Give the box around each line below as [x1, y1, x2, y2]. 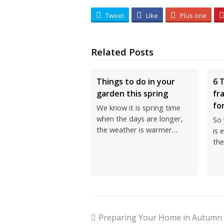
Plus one [180, 11, 206, 20]
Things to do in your [96, 76, 175, 87]
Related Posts [91, 45, 153, 58]
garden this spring [96, 88, 168, 99]
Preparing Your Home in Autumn [98, 212, 222, 223]
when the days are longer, [96, 113, 183, 123]
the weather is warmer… [96, 124, 177, 134]
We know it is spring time [96, 102, 180, 112]
